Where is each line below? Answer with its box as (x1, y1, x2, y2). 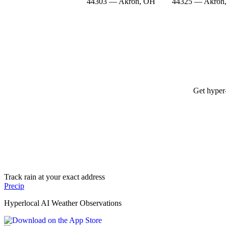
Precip (4, 181, 24, 190)
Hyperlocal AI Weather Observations (4, 198, 122, 207)
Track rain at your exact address (4, 172, 105, 181)
